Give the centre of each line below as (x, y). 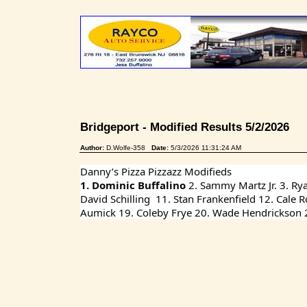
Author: (93, 148)
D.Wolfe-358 (129, 148)
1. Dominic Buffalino (134, 185)
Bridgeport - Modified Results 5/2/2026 (188, 126)
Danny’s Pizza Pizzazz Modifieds (156, 171)
